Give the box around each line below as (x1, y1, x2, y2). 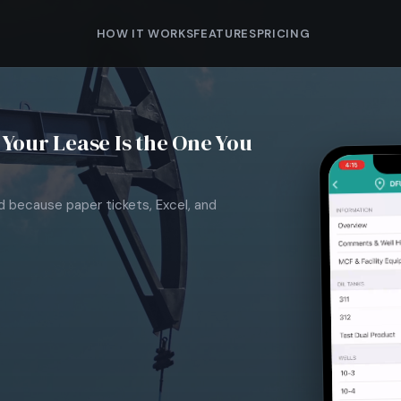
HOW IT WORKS (96, 25, 194, 41)
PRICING (256, 25, 311, 41)
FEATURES (193, 25, 257, 41)
